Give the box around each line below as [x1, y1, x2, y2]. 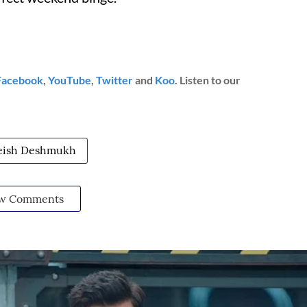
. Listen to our [175, 73, 241, 86]
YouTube [48, 73, 91, 86]
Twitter [96, 73, 133, 86]
